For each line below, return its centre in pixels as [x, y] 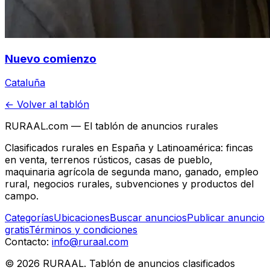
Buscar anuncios [148, 218]
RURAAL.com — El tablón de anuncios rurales [111, 126]
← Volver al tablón [47, 105]
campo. [22, 196]
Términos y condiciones [83, 230]
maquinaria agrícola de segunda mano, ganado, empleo [132, 172]
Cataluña [25, 83]
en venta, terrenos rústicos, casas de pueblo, [109, 160]
